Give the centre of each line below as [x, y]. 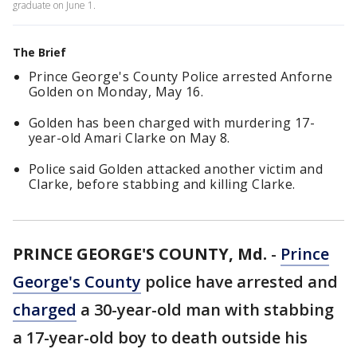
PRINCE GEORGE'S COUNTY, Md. [140, 254]
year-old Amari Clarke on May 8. [129, 138]
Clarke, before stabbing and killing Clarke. [162, 184]
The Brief [39, 52]
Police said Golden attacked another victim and [176, 169]
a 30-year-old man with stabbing [205, 310]
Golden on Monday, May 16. [116, 92]
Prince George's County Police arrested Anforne [181, 76]
